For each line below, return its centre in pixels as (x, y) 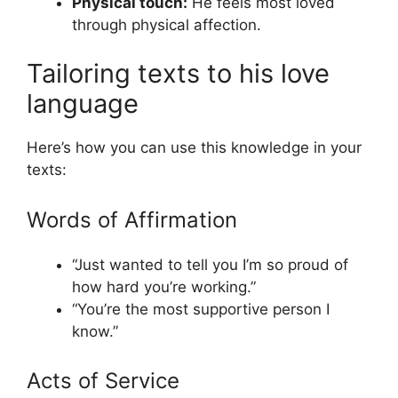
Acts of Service (103, 381)
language (83, 104)
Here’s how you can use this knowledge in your (194, 148)
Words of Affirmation (132, 219)
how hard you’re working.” (164, 287)
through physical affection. (167, 24)
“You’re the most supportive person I (201, 309)
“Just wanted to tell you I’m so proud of (210, 264)
